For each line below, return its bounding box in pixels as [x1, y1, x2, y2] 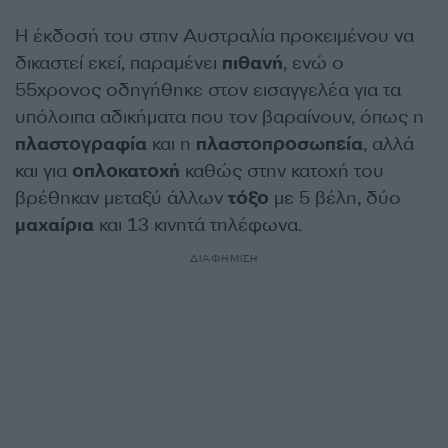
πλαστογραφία [15, 132, 147, 156]
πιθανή [222, 51, 283, 75]
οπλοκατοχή [72, 159, 180, 183]
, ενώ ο [283, 51, 344, 75]
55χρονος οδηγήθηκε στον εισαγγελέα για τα [15, 78, 401, 102]
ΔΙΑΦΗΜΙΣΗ [189, 252, 259, 265]
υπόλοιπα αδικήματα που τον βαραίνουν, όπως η [15, 105, 424, 129]
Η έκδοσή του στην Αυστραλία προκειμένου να [15, 24, 414, 48]
